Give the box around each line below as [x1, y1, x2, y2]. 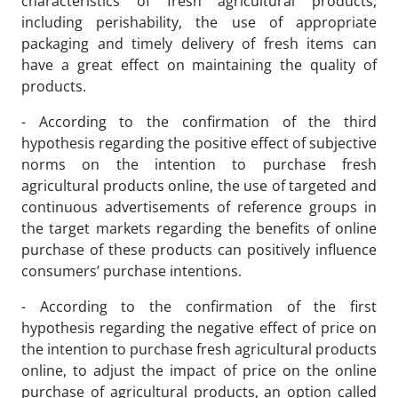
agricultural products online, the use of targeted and [21, 176, 377, 195]
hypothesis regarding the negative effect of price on [21, 318, 377, 338]
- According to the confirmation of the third [21, 112, 377, 131]
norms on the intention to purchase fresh [21, 155, 377, 174]
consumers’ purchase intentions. [21, 261, 242, 281]
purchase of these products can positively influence [21, 240, 377, 259]
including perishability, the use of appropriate [21, 12, 377, 32]
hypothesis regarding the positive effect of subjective [21, 133, 377, 153]
